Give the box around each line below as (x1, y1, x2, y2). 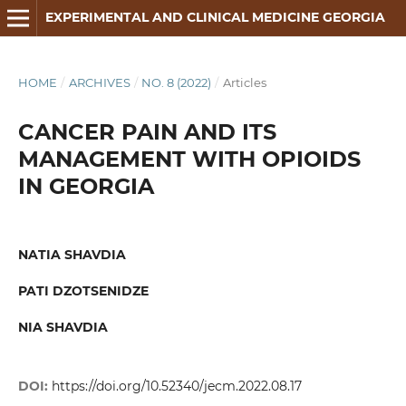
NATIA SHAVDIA (17, 246, 126, 263)
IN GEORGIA (17, 172, 154, 199)
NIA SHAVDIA (17, 319, 108, 336)
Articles (222, 74, 266, 90)
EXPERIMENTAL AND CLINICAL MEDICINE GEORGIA (44, 9, 385, 25)
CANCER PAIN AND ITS (17, 118, 276, 145)
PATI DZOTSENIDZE (17, 283, 149, 299)
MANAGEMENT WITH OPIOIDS (17, 145, 361, 172)
